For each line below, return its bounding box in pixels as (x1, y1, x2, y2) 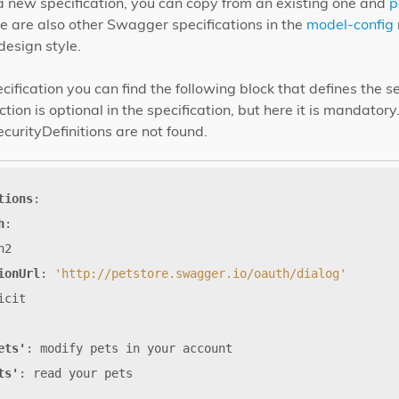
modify (40, 340, 83, 355)
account (183, 340, 232, 355)
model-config (306, 14, 394, 33)
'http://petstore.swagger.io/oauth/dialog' (54, 265, 346, 281)
